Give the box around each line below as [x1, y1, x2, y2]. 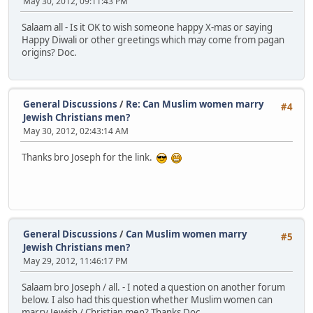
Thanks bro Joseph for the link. [22, 151, 156, 164]
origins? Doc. [22, 46, 77, 59]
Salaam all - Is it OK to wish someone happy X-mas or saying [22, 21, 272, 34]
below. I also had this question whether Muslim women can [22, 293, 272, 307]
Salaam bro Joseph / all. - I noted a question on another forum [22, 281, 285, 294]
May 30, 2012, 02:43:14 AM [23, 125, 129, 137]
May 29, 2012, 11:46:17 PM [23, 255, 128, 267]
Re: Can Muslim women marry [126, 98, 264, 110]
